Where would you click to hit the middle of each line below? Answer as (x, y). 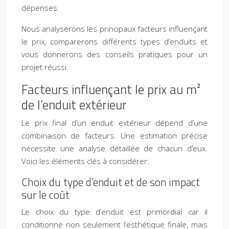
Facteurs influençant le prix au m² (111, 89)
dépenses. (40, 8)
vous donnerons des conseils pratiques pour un (114, 54)
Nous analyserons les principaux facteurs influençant (114, 29)
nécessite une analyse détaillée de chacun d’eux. (114, 148)
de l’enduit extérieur (74, 105)
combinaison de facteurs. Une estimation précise (114, 135)
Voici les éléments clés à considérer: (85, 161)
